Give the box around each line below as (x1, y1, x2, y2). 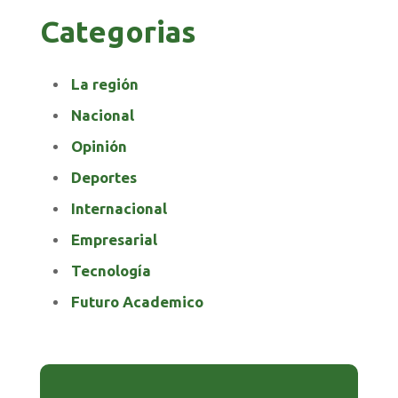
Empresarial (70, 230, 157, 248)
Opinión (70, 137, 127, 155)
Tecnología (70, 261, 151, 279)
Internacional (70, 199, 167, 217)
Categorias (39, 13, 196, 48)
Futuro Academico (70, 292, 203, 310)
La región (70, 75, 139, 92)
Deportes (70, 168, 137, 186)
